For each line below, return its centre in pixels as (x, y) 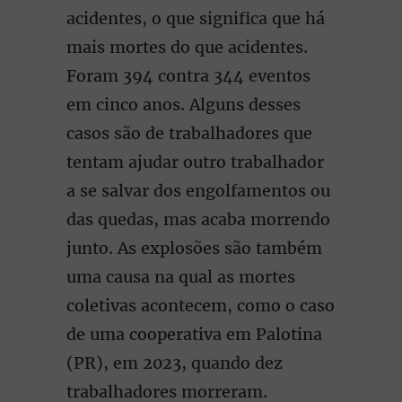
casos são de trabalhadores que (189, 133)
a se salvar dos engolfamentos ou (198, 191)
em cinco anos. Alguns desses (184, 105)
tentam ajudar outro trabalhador (195, 162)
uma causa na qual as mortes (181, 277)
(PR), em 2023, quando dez (175, 363)
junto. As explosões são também (194, 248)
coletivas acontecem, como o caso (201, 306)
